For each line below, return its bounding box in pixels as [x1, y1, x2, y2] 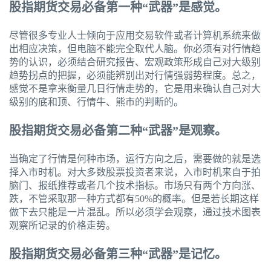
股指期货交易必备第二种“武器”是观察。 [9, 124, 227, 138]
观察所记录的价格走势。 [9, 220, 116, 231]
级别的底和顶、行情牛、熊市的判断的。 [9, 97, 183, 108]
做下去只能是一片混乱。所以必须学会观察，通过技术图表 [9, 207, 261, 218]
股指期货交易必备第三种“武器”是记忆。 [9, 247, 227, 261]
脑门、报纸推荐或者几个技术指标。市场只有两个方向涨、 [9, 180, 261, 191]
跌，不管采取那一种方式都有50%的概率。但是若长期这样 [9, 194, 259, 204]
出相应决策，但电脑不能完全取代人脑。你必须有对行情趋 [9, 44, 261, 54]
